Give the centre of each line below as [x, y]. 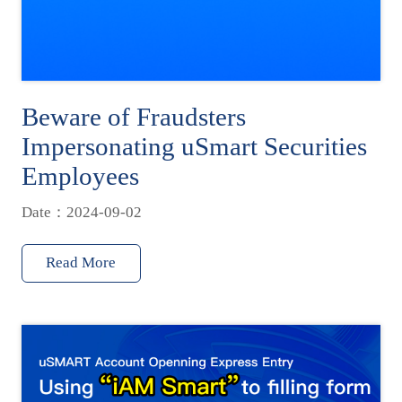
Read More [81, 262]
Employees [80, 176]
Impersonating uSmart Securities [194, 147]
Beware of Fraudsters [133, 117]
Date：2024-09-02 [81, 213]
